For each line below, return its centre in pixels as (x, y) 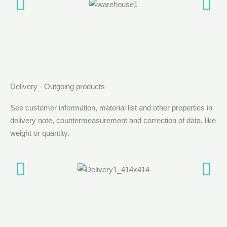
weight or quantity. (40, 133)
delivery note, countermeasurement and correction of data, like (113, 120)
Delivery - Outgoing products (58, 86)
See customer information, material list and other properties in (111, 107)
